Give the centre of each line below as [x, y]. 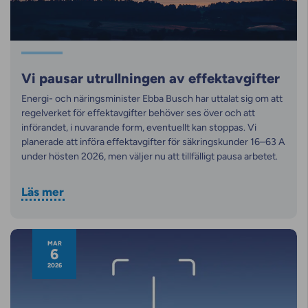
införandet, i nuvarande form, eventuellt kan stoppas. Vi [139, 127]
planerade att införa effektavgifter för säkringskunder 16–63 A [153, 142]
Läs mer [43, 192]
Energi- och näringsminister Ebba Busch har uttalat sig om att [152, 98]
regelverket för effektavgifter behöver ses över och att [138, 113]
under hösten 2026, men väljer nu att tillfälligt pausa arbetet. [150, 156]
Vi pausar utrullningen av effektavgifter [151, 78]
